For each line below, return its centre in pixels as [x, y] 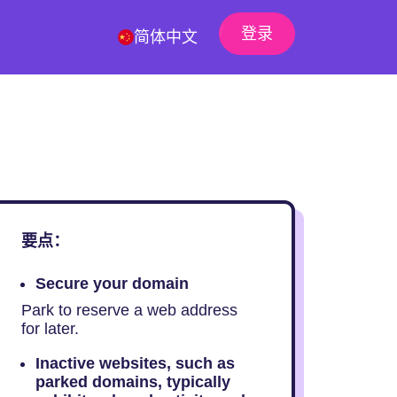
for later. [50, 329]
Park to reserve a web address [129, 310]
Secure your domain [112, 284]
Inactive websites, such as [135, 363]
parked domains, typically [132, 382]
